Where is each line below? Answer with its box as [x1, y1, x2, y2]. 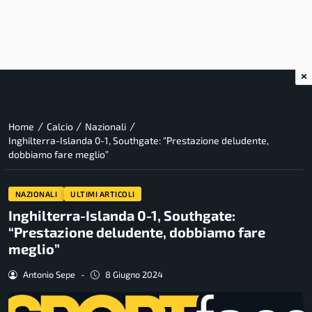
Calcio [46, 120, 73, 133]
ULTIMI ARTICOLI [70, 189, 135, 198]
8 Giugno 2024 [104, 269, 163, 281]
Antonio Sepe [22, 269, 75, 281]
